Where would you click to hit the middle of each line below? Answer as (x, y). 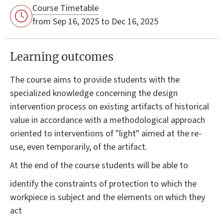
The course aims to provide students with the (95, 80)
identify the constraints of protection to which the (103, 184)
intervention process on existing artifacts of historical (110, 107)
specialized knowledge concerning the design (94, 93)
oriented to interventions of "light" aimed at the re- (106, 133)
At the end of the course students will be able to (99, 165)
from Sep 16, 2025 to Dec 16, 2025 (95, 21)
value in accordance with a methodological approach (108, 120)
